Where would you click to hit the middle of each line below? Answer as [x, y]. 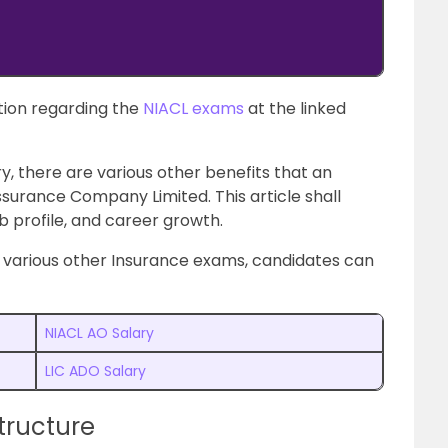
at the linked [295, 108]
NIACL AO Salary [99, 333]
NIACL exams [193, 108]
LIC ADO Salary [95, 371]
